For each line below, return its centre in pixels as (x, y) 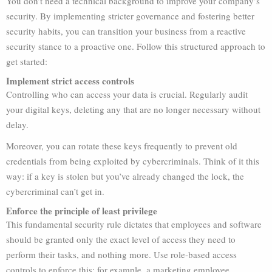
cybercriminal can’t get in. (55, 191)
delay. (17, 124)
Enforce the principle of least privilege (82, 211)
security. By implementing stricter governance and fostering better (130, 16)
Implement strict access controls (70, 81)
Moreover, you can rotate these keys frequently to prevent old (122, 146)
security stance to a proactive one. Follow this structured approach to (136, 46)
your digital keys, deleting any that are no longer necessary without (133, 109)
